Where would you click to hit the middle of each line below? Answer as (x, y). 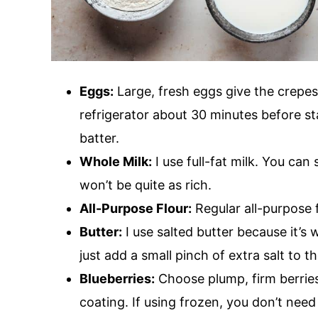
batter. (99, 138)
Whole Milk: (116, 161)
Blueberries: (117, 278)
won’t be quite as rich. (146, 185)
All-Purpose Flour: (136, 208)
